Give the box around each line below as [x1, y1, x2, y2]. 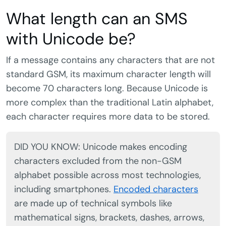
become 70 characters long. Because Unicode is [6, 82, 208, 95]
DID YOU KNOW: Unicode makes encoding [14, 141, 187, 153]
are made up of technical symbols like [14, 197, 172, 210]
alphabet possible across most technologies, [14, 169, 201, 182]
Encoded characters [114, 183, 198, 196]
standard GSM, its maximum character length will [6, 68, 211, 81]
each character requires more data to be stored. [6, 110, 210, 123]
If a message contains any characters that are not [6, 54, 215, 67]
